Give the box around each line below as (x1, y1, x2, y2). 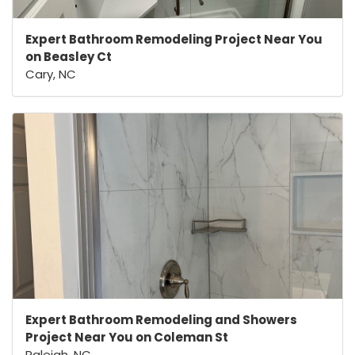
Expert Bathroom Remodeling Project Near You (25, 31, 323, 48)
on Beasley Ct (25, 48, 112, 66)
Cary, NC (25, 66, 76, 83)
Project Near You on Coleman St (25, 329, 228, 346)
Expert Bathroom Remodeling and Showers (25, 311, 297, 329)
